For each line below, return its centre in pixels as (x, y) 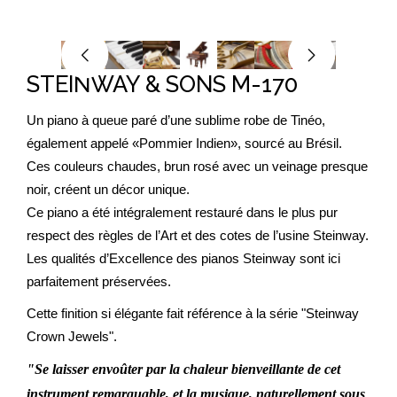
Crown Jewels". (72, 336)
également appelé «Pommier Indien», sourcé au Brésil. (184, 143)
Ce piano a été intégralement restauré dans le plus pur (182, 212)
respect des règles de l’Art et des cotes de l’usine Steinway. (198, 235)
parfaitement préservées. (99, 281)
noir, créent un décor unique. (108, 189)
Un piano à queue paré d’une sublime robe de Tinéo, (176, 120)
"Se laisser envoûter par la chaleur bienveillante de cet (183, 369)
